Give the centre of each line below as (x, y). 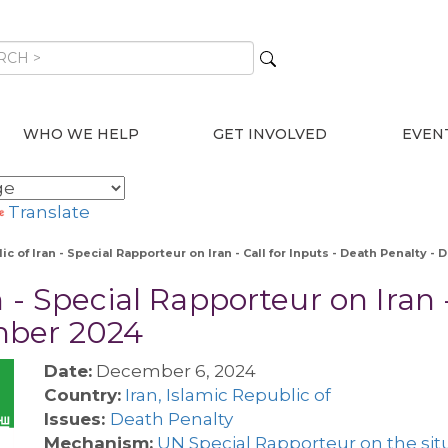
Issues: (77, 419)
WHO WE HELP (81, 134)
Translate (49, 212)
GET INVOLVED (270, 134)
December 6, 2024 (174, 371)
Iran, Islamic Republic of (228, 395)
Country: (82, 395)
